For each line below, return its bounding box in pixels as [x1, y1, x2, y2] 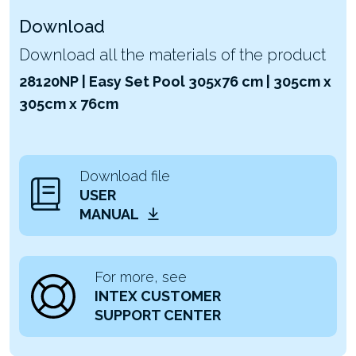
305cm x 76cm [19, 95, 118, 112]
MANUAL [79, 205, 141, 222]
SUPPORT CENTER [95, 306, 221, 323]
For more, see [95, 268, 187, 285]
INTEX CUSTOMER [95, 287, 221, 304]
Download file [79, 167, 170, 184]
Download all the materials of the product [19, 44, 326, 64]
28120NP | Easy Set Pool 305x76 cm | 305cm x [19, 72, 331, 90]
